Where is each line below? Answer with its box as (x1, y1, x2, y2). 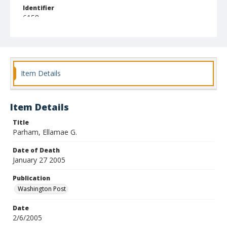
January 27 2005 (13, 155, 65, 165)
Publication (13, 174, 50, 182)
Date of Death (13, 146, 60, 155)
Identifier (23, 4, 54, 12)
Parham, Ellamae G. (13, 127, 77, 137)
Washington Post (18, 184, 66, 193)
